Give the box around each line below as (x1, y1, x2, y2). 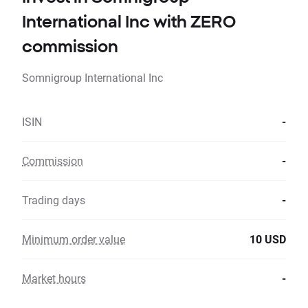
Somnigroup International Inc (22, 70, 163, 85)
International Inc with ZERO (22, 12, 236, 32)
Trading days (22, 192, 85, 208)
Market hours (22, 271, 86, 286)
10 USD (250, 232, 286, 247)
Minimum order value (22, 232, 125, 247)
